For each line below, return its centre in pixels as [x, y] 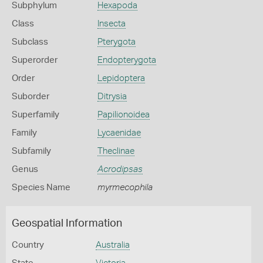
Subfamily [31, 151]
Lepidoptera [121, 78]
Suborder [31, 97]
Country [28, 245]
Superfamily [36, 115]
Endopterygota [127, 60]
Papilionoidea [123, 115]
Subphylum [34, 6]
